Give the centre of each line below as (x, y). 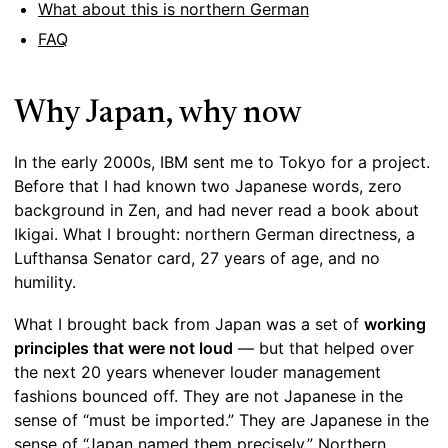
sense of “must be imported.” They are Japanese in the (221, 420)
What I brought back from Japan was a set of (189, 324)
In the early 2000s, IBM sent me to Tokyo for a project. (222, 162)
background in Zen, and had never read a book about (216, 210)
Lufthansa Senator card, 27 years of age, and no (197, 258)
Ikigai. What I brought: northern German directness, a (214, 234)
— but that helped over (323, 348)
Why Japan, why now (158, 114)
